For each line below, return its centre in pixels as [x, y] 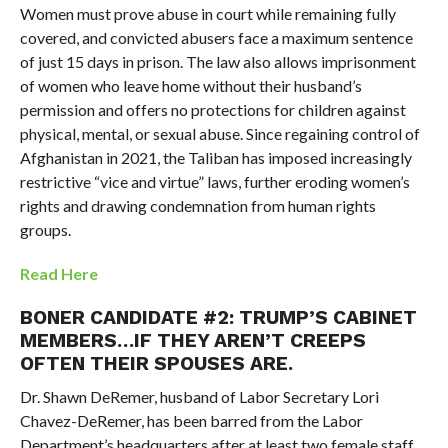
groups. [45, 229]
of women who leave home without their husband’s [190, 85]
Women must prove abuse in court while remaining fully [207, 13]
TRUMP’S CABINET [327, 317]
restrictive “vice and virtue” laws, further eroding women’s [214, 181]
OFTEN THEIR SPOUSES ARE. [156, 363]
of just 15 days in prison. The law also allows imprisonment [217, 61]
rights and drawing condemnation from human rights [197, 205]
